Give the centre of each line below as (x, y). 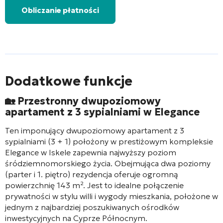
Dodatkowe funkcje (69, 81)
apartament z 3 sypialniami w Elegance (102, 112)
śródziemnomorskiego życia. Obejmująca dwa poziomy (108, 163)
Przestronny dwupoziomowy (88, 101)
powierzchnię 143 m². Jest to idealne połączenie (94, 185)
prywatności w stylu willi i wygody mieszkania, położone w (111, 196)
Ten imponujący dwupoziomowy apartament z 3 (95, 130)
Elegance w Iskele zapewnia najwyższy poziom (91, 152)
